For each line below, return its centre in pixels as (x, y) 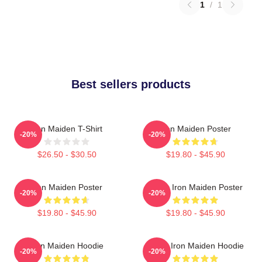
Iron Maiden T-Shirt (67, 128)
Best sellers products (131, 84)
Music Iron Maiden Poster (195, 187)
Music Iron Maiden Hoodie (195, 245)
